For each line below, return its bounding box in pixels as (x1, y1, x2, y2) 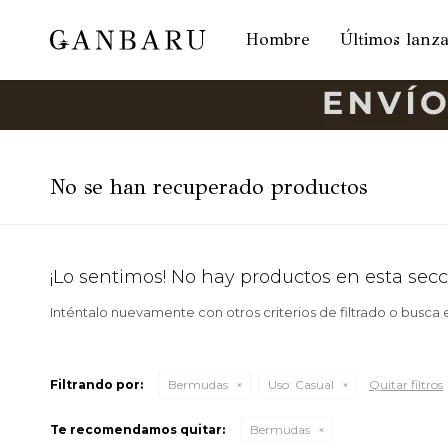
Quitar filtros (369, 377, 443, 392)
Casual (292, 377, 334, 392)
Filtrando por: (50, 377, 143, 392)
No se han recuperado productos (50, 174, 367, 200)
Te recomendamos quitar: (50, 422, 225, 437)
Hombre (246, 29, 311, 50)
